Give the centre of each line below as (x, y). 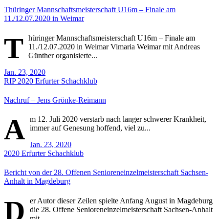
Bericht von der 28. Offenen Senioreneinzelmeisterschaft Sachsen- (106, 173)
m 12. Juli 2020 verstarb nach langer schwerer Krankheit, (118, 119)
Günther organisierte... (63, 55)
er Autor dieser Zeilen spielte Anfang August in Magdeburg (121, 200)
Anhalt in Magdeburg (37, 181)
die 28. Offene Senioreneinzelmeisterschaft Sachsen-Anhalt (121, 209)
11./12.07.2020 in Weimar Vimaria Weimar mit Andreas (114, 46)
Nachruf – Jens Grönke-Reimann (55, 100)
